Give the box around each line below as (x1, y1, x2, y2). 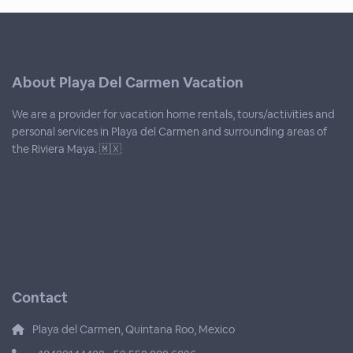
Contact (12, 288, 69, 307)
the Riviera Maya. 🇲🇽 (12, 142, 122, 157)
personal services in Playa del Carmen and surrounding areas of (12, 124, 328, 139)
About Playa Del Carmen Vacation (12, 73, 244, 92)
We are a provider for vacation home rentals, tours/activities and (12, 107, 336, 122)
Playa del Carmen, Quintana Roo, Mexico (32, 322, 236, 337)
